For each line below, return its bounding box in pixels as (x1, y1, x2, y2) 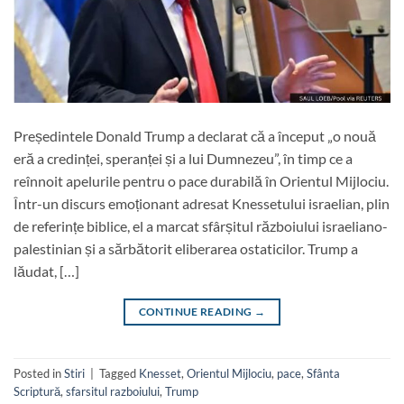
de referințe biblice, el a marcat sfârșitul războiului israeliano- (14, 216, 388, 234)
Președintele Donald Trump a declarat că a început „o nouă (14, 126, 376, 144)
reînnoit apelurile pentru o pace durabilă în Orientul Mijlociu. (14, 171, 389, 189)
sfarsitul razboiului (66, 384, 160, 399)
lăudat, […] (14, 262, 79, 280)
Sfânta (307, 366, 340, 381)
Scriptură (14, 384, 60, 399)
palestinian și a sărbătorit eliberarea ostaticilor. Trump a (14, 239, 358, 257)
